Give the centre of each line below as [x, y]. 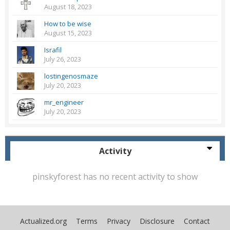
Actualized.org [43, 221]
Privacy [119, 221]
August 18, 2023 [68, 7]
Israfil [53, 50]
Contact [197, 221]
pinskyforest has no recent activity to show [115, 177]
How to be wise [68, 24]
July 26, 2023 [63, 59]
